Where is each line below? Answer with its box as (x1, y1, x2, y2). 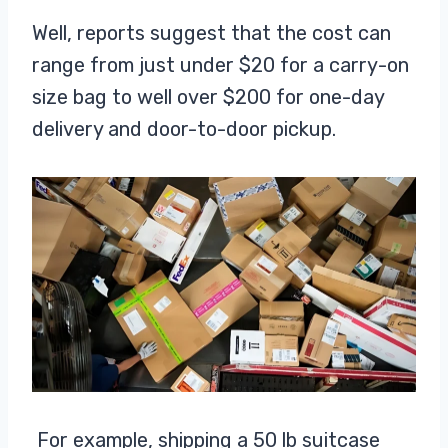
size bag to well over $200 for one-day (32, 85, 384, 109)
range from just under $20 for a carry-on (32, 53, 409, 77)
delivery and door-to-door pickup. (32, 117, 336, 141)
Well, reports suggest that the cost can (32, 21, 391, 45)
